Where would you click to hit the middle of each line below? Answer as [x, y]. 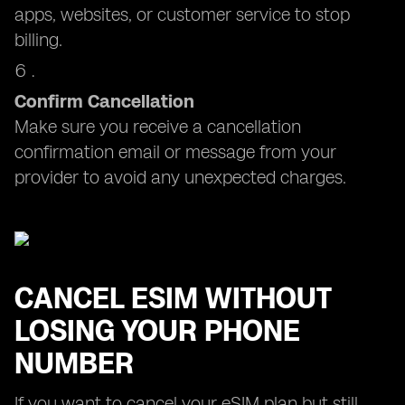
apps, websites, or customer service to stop [182, 14]
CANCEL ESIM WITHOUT [173, 298]
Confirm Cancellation [104, 101]
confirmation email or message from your [175, 152]
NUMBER [74, 363]
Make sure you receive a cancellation [158, 127]
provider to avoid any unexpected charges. [180, 177]
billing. [38, 40]
